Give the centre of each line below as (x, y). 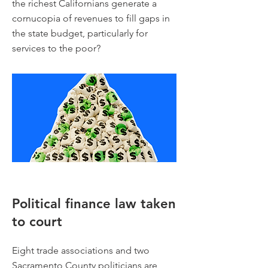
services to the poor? (56, 48)
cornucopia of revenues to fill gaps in (91, 18)
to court (37, 222)
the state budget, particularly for (80, 33)
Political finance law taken (94, 204)
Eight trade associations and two (81, 250)
